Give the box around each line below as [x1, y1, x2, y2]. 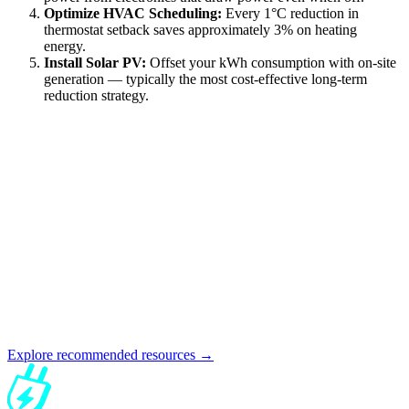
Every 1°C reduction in [222, 5, 359, 21]
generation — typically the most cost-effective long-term [44, 70, 367, 87]
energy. [44, 37, 86, 54]
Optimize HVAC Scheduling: [44, 5, 222, 21]
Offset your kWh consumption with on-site [146, 54, 396, 70]
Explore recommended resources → [7, 346, 214, 362]
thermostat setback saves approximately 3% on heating [44, 21, 357, 37]
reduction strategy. [44, 87, 149, 103]
